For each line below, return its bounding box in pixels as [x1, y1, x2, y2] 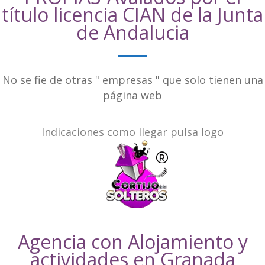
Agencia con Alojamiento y [17, 228, 248, 254]
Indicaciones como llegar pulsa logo [41, 124, 224, 139]
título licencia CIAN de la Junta [2, 1, 263, 27]
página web [103, 88, 162, 102]
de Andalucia [76, 19, 189, 45]
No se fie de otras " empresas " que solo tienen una [2, 72, 263, 87]
